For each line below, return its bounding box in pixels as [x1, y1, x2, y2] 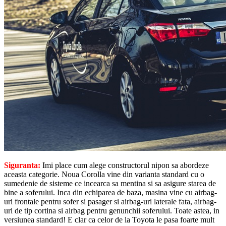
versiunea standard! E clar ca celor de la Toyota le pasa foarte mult [4, 215, 214, 224]
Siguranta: [4, 160, 40, 169]
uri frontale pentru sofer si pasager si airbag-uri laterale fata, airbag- [4, 197, 216, 206]
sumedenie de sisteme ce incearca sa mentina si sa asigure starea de [4, 179, 216, 188]
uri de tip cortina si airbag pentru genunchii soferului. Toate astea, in [4, 206, 219, 215]
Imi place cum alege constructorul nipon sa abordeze [40, 160, 209, 169]
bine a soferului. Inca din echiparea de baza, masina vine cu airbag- [4, 188, 217, 197]
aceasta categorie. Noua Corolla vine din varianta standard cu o [4, 169, 204, 179]
